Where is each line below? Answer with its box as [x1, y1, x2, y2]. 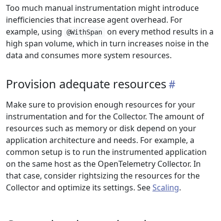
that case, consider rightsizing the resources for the [6, 170, 200, 181]
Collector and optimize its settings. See [6, 182, 152, 193]
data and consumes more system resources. [6, 50, 172, 61]
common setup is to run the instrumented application [6, 147, 207, 157]
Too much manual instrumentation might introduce [6, 2, 199, 13]
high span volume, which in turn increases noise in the [6, 38, 209, 49]
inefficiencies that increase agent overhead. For [6, 14, 183, 25]
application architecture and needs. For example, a [6, 135, 194, 146]
